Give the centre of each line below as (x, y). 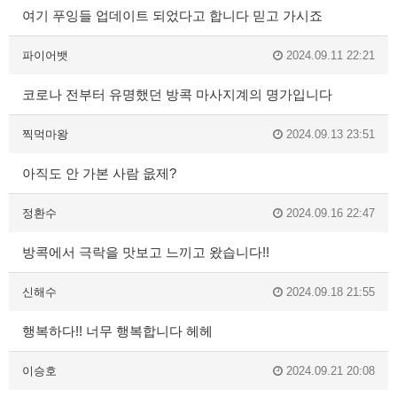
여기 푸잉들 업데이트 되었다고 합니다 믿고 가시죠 (172, 16)
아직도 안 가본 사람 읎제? (99, 174)
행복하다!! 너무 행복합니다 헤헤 (117, 331)
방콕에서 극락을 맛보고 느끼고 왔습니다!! (146, 253)
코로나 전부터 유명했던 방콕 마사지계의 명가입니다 (177, 95)
